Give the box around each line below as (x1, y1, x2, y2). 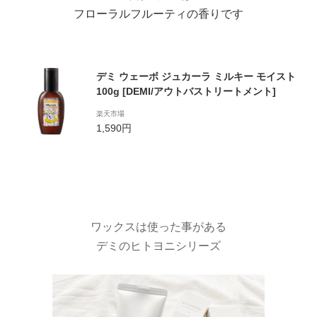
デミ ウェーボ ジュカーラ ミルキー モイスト (96, 71, 296, 83)
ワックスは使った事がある (91, 221, 226, 234)
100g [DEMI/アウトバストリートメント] (96, 86, 276, 98)
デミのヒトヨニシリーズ (96, 240, 221, 253)
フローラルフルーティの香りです (74, 8, 243, 21)
